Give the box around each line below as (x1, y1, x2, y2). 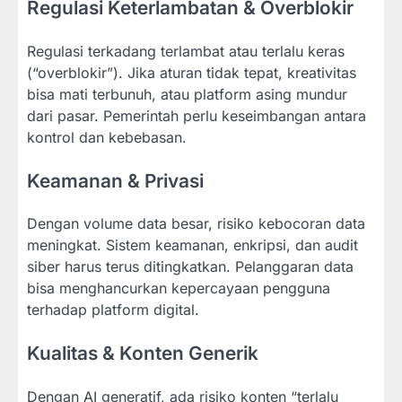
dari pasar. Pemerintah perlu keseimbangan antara (27, 106, 366, 125)
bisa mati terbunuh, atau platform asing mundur (27, 84, 347, 103)
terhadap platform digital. (27, 301, 199, 319)
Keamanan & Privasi (27, 169, 204, 192)
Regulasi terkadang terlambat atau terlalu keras (27, 41, 345, 60)
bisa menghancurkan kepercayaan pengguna (27, 279, 330, 298)
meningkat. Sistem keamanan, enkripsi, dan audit (27, 236, 358, 255)
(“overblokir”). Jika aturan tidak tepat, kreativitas (27, 63, 356, 82)
